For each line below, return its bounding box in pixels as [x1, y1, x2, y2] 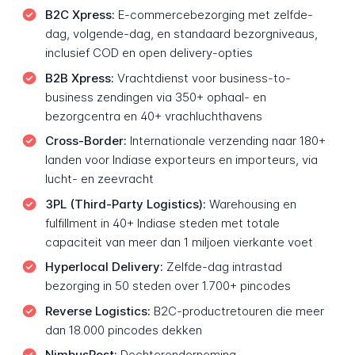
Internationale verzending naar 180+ [126, 133, 326, 149]
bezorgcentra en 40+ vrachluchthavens [44, 108, 262, 124]
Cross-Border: [44, 133, 127, 149]
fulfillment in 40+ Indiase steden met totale [44, 215, 280, 231]
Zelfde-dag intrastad [162, 259, 282, 275]
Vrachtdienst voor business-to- [113, 70, 291, 86]
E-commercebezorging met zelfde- [114, 6, 313, 22]
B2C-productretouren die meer [150, 303, 324, 319]
